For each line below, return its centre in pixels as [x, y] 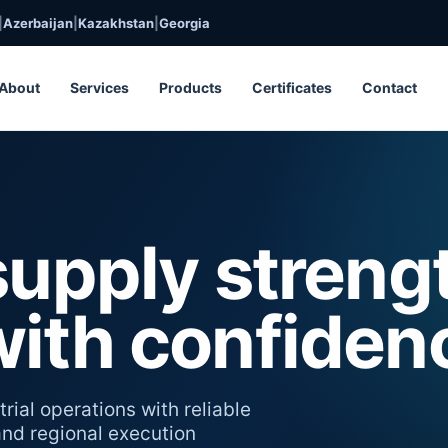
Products [190, 87]
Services [99, 87]
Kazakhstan [116, 22]
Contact [389, 87]
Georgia [184, 22]
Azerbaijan [38, 22]
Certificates [291, 87]
